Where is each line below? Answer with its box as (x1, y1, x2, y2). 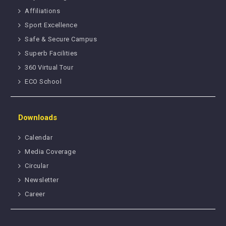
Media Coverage (25, 148, 76, 156)
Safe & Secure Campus (25, 35, 97, 43)
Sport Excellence (25, 21, 78, 29)
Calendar (25, 134, 53, 142)
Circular (25, 162, 49, 170)
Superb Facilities (25, 49, 78, 58)
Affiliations (25, 7, 61, 15)
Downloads (18, 113, 58, 123)
